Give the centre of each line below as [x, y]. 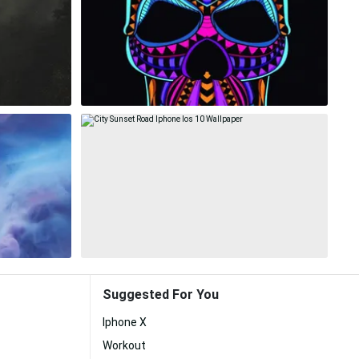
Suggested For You [161, 294]
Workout [124, 345]
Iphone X [125, 322]
